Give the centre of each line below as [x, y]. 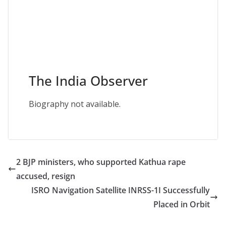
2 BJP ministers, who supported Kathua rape [101, 162]
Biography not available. [75, 104]
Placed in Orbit [182, 205]
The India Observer [88, 81]
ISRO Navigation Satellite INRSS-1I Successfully [121, 190]
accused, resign [46, 176]
